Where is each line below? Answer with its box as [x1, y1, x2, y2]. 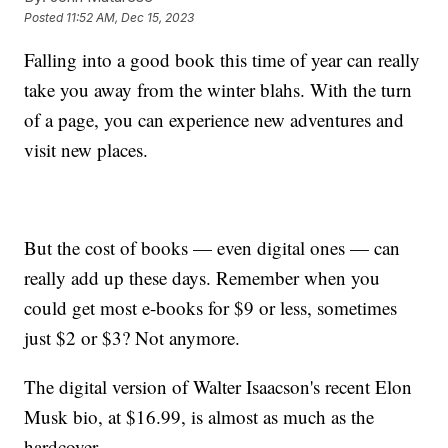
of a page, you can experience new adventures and [24, 106, 405, 132]
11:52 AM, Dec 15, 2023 [66, 10, 195, 26]
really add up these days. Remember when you [24, 264, 381, 290]
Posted [24, 10, 67, 26]
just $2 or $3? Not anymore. [24, 324, 241, 350]
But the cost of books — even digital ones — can [24, 234, 401, 260]
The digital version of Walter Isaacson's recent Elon [24, 373, 413, 399]
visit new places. [24, 136, 149, 162]
